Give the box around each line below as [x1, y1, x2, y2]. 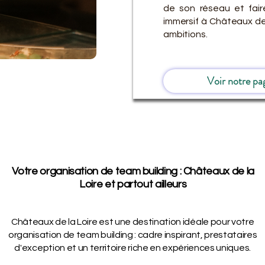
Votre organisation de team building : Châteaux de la [11, 166, 254, 177]
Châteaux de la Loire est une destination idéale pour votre [11, 217, 254, 227]
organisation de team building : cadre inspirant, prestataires [8, 230, 257, 240]
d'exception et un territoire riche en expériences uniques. [14, 243, 251, 253]
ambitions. [163, 30, 208, 39]
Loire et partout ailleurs [79, 179, 187, 190]
